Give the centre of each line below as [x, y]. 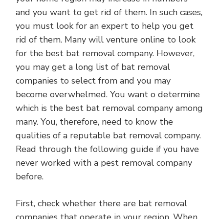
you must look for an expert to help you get [105, 26]
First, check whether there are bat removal [101, 203]
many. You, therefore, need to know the [94, 122]
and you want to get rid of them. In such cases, [109, 12]
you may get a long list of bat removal [93, 67]
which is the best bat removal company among [109, 108]
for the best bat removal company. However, [105, 53]
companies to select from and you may [93, 81]
